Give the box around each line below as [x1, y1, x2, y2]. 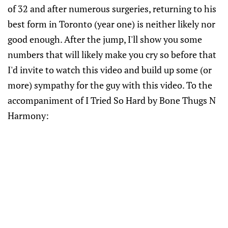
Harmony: [8, 109, 49, 122]
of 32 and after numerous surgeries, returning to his [8, 3, 216, 15]
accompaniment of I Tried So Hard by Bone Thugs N [8, 94, 216, 106]
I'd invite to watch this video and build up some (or [8, 64, 212, 76]
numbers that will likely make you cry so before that [8, 48, 216, 61]
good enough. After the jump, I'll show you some [8, 33, 202, 45]
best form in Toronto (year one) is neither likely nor [8, 18, 215, 30]
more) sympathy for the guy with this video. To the [8, 79, 212, 91]
